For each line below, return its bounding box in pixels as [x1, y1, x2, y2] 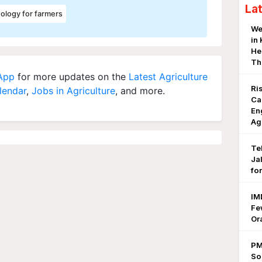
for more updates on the [15, 71, 129, 83]
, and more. [115, 85, 165, 97]
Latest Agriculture [129, 71, 208, 83]
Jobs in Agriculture [32, 85, 115, 97]
